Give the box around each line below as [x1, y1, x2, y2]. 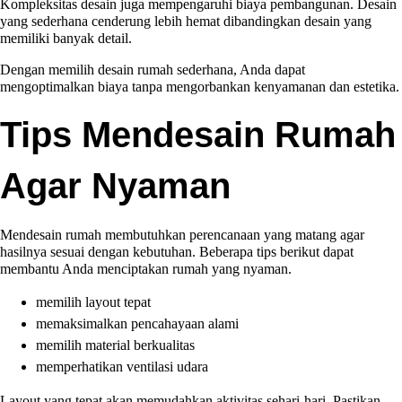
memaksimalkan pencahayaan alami [36, 316, 239, 331]
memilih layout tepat [36, 294, 151, 310]
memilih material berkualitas [36, 337, 195, 353]
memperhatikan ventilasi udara [36, 359, 208, 374]
